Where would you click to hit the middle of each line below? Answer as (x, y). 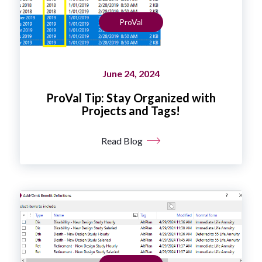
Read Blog (122, 140)
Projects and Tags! (131, 110)
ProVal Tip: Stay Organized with (131, 97)
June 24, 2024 (131, 73)
